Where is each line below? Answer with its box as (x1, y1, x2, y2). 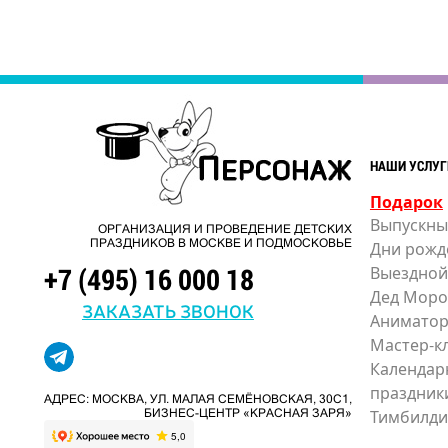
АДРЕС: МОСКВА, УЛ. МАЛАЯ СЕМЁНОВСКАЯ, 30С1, (43, 391, 352, 406)
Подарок (369, 190, 443, 214)
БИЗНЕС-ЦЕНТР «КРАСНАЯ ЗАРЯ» (143, 405, 352, 420)
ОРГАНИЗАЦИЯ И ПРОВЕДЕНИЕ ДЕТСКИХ (97, 221, 352, 236)
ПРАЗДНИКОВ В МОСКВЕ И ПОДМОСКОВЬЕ (89, 235, 352, 250)
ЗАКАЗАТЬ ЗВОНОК (81, 297, 254, 322)
